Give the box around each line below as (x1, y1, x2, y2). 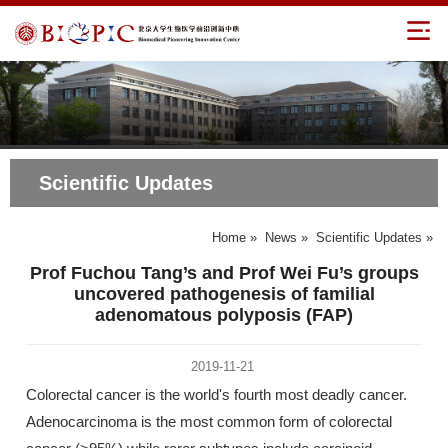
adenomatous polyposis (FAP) (95, 304, 353, 325)
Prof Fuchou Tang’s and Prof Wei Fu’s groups (29, 262, 419, 283)
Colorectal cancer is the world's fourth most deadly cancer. (26, 385, 407, 403)
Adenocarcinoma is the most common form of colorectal (26, 412, 392, 430)
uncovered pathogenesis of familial (73, 283, 375, 304)
